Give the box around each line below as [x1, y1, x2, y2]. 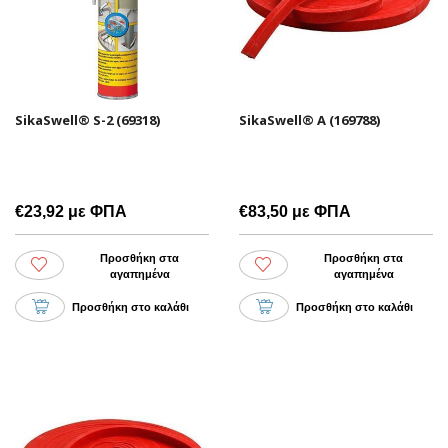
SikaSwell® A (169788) [239, 110, 380, 129]
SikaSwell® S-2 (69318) [15, 110, 160, 129]
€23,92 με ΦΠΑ [15, 202, 127, 220]
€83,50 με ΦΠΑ [239, 202, 351, 220]
